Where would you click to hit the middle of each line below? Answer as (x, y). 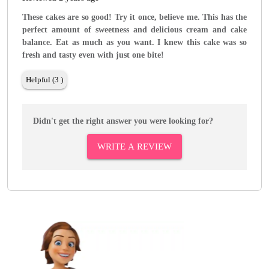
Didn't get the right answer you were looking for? (123, 121)
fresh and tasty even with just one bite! (93, 55)
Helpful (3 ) (44, 80)
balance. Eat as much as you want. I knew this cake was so (134, 43)
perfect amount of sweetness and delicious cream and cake (134, 30)
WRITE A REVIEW (134, 147)
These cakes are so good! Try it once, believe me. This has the (134, 17)
